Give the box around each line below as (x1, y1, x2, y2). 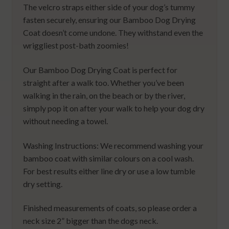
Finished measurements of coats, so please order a (23, 203, 197, 213)
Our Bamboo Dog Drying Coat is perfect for (23, 65, 178, 75)
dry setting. (23, 178, 63, 189)
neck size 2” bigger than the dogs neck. (23, 216, 158, 226)
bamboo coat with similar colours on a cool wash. (23, 153, 194, 163)
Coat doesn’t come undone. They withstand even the (23, 28, 203, 38)
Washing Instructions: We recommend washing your (23, 140, 204, 150)
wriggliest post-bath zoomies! (23, 40, 129, 51)
